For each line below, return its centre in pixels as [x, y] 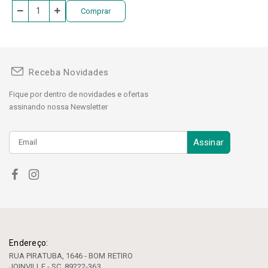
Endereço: [29, 243]
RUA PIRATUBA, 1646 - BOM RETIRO [71, 256]
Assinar [208, 142]
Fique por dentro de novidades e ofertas [79, 94]
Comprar [95, 11]
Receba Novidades [69, 72]
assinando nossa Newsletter [58, 106]
